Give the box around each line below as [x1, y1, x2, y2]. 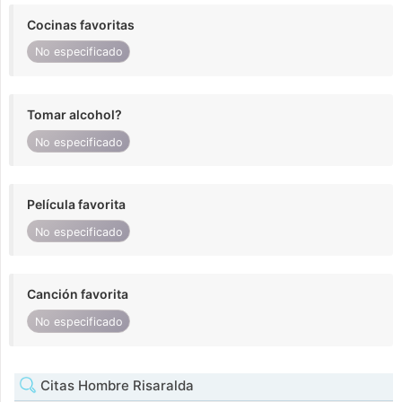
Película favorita [27, 197, 126, 213]
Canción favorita [27, 286, 128, 302]
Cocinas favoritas [27, 16, 135, 32]
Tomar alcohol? [27, 106, 122, 122]
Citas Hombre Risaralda [37, 376, 194, 394]
